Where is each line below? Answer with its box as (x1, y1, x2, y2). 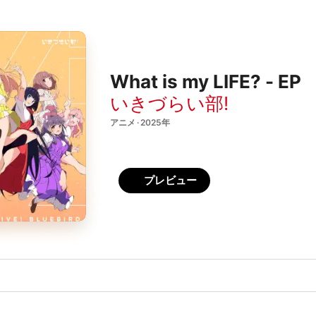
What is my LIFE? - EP (110, 71, 301, 93)
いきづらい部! (110, 92, 229, 114)
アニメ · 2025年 (110, 116, 170, 128)
